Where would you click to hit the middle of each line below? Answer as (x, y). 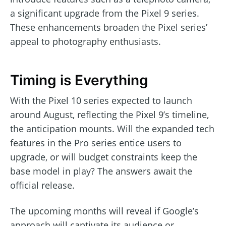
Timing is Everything (79, 80)
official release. (42, 185)
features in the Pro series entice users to (96, 143)
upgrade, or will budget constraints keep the (104, 157)
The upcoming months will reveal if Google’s (104, 211)
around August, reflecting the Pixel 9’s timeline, (109, 115)
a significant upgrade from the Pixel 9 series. (105, 13)
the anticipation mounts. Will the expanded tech (112, 129)
